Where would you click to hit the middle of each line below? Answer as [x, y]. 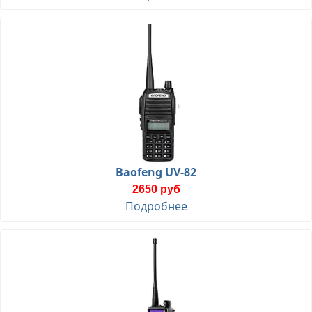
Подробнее [156, 206]
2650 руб [156, 189]
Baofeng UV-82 [156, 172]
